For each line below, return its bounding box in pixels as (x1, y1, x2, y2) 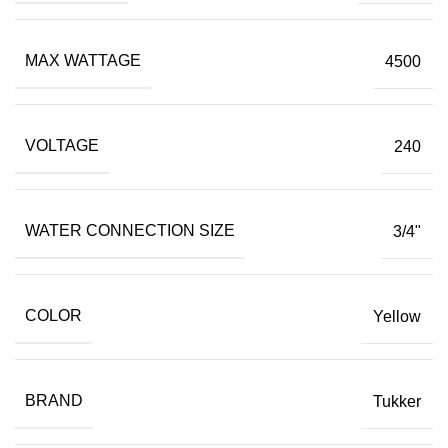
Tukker (373, 392, 421, 410)
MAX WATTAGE (25, 52, 141, 70)
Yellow (373, 307, 421, 325)
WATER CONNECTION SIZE (25, 222, 235, 240)
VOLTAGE (25, 137, 99, 155)
